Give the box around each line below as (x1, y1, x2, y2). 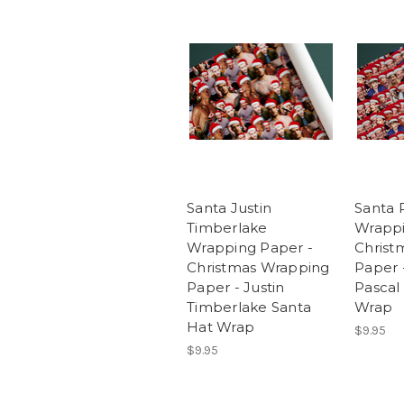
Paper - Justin (187, 279, 285, 297)
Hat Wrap (187, 318, 254, 336)
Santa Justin (187, 199, 271, 217)
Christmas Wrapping (187, 259, 330, 277)
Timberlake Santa (187, 298, 311, 317)
